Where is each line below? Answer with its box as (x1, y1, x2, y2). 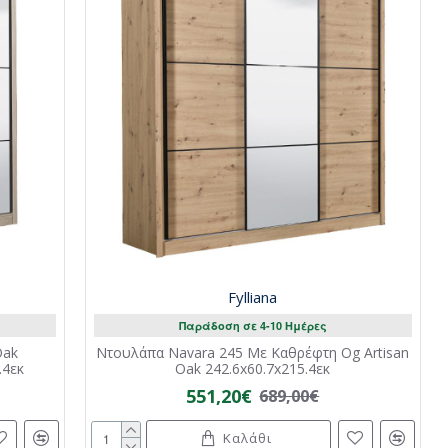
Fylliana (228, 286, 278, 307)
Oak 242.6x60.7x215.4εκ (175, 358, 331, 378)
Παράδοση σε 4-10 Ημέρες (178, 317, 327, 333)
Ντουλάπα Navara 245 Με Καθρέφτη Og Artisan (96, 342, 410, 362)
